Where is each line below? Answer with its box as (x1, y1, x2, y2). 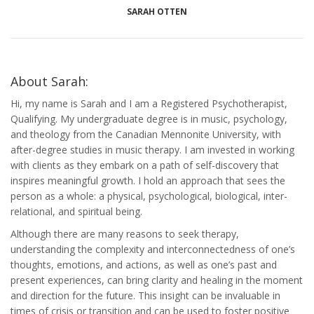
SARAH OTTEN (127, 6, 187, 18)
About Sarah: (11, 73, 88, 90)
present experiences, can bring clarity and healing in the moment (11, 273, 303, 287)
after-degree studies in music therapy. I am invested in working (11, 143, 294, 156)
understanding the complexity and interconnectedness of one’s (11, 243, 295, 256)
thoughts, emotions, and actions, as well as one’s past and (11, 258, 277, 271)
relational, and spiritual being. (11, 205, 142, 218)
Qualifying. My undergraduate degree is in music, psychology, (11, 112, 287, 125)
